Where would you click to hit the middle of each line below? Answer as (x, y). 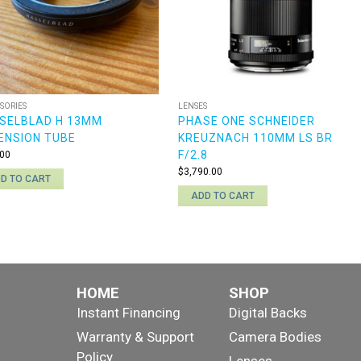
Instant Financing (129, 312)
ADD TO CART (223, 195)
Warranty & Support (136, 336)
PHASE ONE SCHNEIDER (247, 120)
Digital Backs (268, 312)
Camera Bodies (275, 336)
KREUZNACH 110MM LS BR (256, 137)
